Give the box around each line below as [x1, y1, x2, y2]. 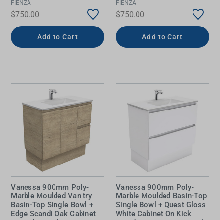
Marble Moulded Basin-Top [116, 192, 207, 201]
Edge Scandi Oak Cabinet [11, 209, 96, 219]
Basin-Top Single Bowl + [11, 200, 94, 210]
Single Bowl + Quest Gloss [116, 200, 206, 210]
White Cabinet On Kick [116, 209, 192, 219]
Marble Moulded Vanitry [11, 192, 92, 201]
